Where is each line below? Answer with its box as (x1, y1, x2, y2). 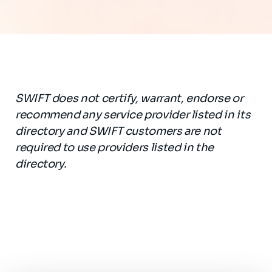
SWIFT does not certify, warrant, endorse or (15, 92, 243, 105)
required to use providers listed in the (15, 141, 214, 154)
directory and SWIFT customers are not (15, 124, 222, 138)
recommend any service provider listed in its (15, 108, 251, 121)
